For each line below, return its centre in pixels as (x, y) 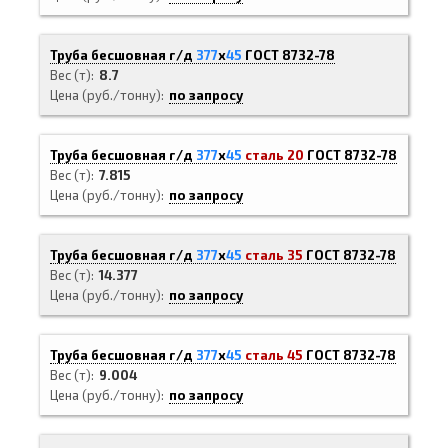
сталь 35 (274, 255)
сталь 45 (274, 355)
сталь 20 (274, 155)
